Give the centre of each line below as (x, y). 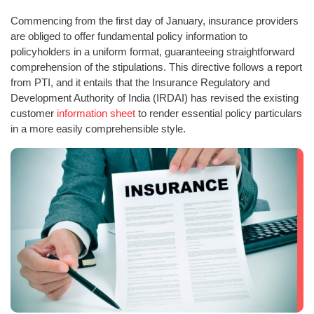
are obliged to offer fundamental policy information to (129, 36)
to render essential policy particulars (220, 113)
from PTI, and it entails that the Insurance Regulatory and (140, 82)
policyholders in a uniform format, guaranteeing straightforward (152, 51)
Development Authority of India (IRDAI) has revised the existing (155, 97)
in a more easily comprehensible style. (98, 128)
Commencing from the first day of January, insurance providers (155, 20)
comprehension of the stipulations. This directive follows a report (156, 67)
